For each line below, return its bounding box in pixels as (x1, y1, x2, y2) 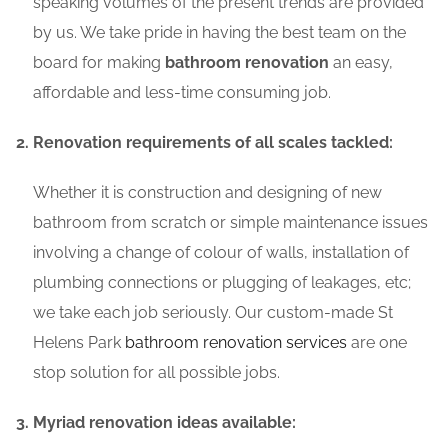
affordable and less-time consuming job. (33, 83, 331, 103)
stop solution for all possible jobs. (33, 363, 280, 383)
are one (347, 333, 407, 353)
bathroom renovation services (125, 333, 347, 353)
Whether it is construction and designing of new (33, 183, 382, 203)
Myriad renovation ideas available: (33, 413, 296, 433)
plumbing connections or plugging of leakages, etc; (33, 273, 411, 293)
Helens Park (33, 333, 125, 353)
